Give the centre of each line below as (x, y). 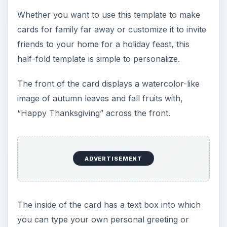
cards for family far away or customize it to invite (111, 30)
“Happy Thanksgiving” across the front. (93, 113)
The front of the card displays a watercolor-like (108, 84)
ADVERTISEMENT (113, 158)
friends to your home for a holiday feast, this (103, 44)
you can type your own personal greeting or (103, 220)
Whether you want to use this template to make (108, 15)
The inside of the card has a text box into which (109, 205)
